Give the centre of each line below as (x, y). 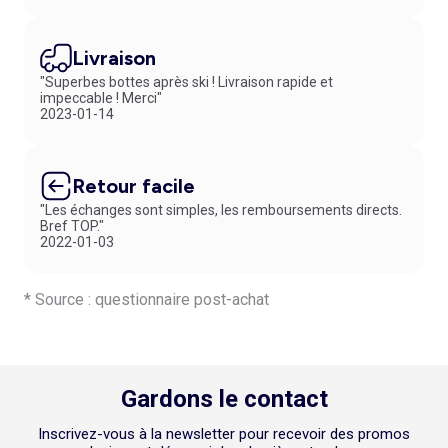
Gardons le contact (224, 398)
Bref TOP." (72, 225)
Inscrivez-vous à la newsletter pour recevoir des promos (224, 433)
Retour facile (133, 185)
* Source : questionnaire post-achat (146, 299)
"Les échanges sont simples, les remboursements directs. (221, 209)
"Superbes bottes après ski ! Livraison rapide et (186, 81)
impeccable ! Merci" (101, 97)
